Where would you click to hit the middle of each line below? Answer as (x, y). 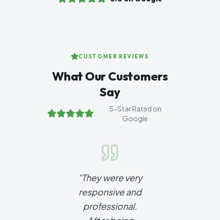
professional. (110, 206)
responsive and (110, 192)
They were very (112, 178)
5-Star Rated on (135, 109)
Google (135, 118)
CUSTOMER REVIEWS (114, 56)
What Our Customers (110, 76)
